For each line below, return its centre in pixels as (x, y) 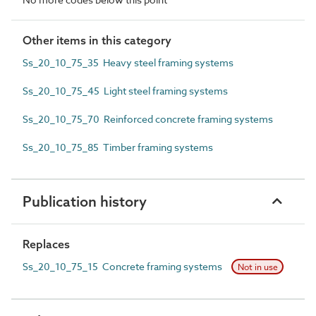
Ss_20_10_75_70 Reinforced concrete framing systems (148, 119)
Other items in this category (97, 40)
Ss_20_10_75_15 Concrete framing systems (123, 266)
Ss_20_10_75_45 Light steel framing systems (125, 90)
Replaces (46, 244)
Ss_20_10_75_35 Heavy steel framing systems (128, 62)
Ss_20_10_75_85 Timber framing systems (118, 147)
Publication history (85, 201)
